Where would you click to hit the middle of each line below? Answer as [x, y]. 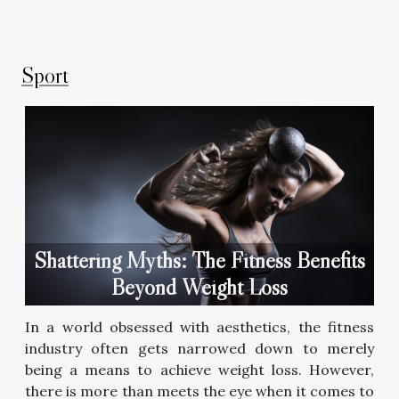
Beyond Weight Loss [199, 287]
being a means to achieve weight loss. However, [199, 369]
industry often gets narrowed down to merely [199, 348]
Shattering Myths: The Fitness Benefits [199, 260]
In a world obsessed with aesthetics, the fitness [199, 326]
